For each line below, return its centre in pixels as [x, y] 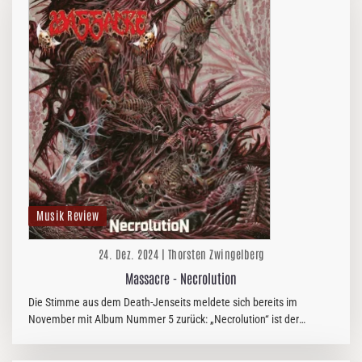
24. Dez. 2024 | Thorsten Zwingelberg [181, 254]
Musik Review [67, 215]
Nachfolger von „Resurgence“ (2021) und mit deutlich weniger [166, 336]
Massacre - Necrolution [181, 278]
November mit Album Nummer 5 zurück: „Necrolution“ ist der [164, 319]
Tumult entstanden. [72, 353]
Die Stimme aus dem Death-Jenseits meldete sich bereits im [163, 302]
